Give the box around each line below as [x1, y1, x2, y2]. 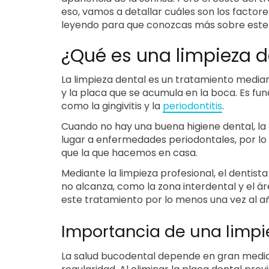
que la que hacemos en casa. [61, 146, 198, 160]
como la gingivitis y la [61, 99, 163, 113]
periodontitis [163, 99, 222, 113]
